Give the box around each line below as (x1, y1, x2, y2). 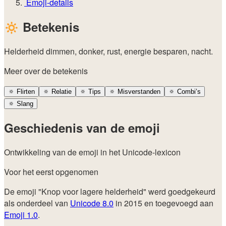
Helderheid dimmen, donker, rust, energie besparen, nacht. (4, 45, 213, 57)
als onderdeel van (4, 197, 70, 209)
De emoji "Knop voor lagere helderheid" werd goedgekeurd (4, 185, 215, 197)
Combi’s (175, 87, 201, 95)
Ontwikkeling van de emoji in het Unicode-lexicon (4, 146, 181, 158)
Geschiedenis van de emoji (4, 119, 160, 136)
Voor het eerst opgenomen (4, 165, 98, 178)
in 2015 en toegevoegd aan (114, 197, 213, 209)
